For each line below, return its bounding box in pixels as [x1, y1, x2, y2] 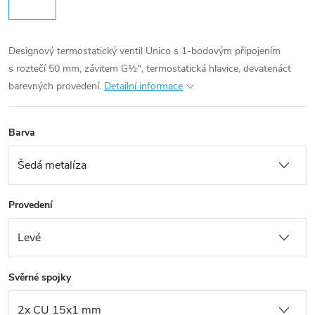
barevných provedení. [8, 79, 101, 93]
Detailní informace [104, 79, 183, 93]
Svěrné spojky [8, 270, 71, 284]
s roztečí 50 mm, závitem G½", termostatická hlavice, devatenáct [8, 61, 291, 75]
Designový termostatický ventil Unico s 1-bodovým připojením [8, 44, 281, 58]
